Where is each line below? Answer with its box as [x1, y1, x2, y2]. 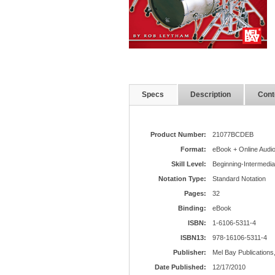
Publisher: [172, 249, 206, 256]
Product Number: [150, 131, 206, 138]
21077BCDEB [212, 131, 254, 138]
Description [190, 90, 231, 99]
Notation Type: [158, 175, 206, 182]
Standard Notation [212, 175, 266, 182]
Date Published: [154, 263, 206, 271]
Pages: [184, 190, 206, 197]
